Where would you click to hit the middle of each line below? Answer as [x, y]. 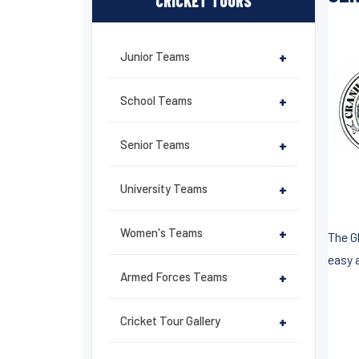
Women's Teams [161, 232]
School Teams [156, 100]
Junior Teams [155, 56]
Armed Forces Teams [174, 276]
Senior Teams [155, 144]
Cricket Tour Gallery [170, 321]
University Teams [164, 188]
